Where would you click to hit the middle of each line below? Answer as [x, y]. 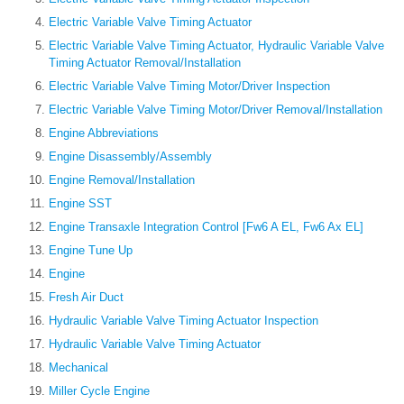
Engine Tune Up [91, 251]
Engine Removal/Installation [122, 180]
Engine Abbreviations [104, 133]
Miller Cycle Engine [99, 391]
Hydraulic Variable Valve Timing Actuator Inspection [184, 321]
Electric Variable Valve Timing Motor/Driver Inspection [189, 87]
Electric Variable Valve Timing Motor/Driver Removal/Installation [216, 110]
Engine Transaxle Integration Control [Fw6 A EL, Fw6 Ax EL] [206, 227]
